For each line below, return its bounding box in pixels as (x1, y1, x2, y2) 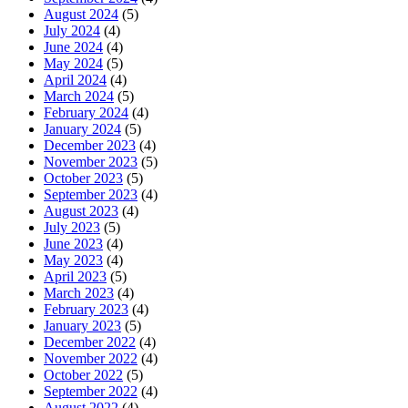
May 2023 (44, 252, 103, 269)
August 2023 (44, 203, 118, 219)
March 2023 (44, 285, 114, 301)
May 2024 (44, 56, 103, 72)
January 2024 (44, 121, 121, 138)
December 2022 (44, 334, 136, 351)
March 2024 (44, 88, 114, 105)
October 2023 (44, 170, 123, 187)
